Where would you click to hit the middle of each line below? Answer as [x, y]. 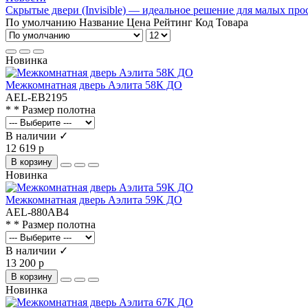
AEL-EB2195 [36, 97]
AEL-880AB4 [37, 212]
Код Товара [222, 22]
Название [103, 22]
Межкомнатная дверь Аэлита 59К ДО [94, 199]
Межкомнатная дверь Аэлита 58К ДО [94, 85]
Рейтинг [174, 22]
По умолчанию [41, 22]
